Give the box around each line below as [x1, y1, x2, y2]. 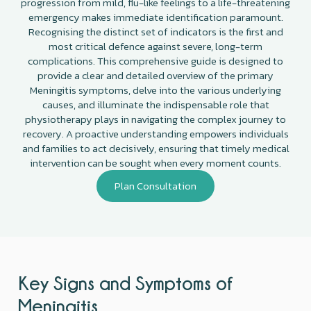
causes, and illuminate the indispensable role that [42, 96, 269, 112]
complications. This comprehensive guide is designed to [28, 52, 283, 69]
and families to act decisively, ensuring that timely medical [22, 140, 289, 156]
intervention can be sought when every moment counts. [30, 154, 281, 171]
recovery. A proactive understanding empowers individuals [22, 125, 289, 142]
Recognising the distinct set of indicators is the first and [28, 23, 283, 40]
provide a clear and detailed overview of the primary [37, 67, 274, 83]
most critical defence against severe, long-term [49, 37, 262, 54]
